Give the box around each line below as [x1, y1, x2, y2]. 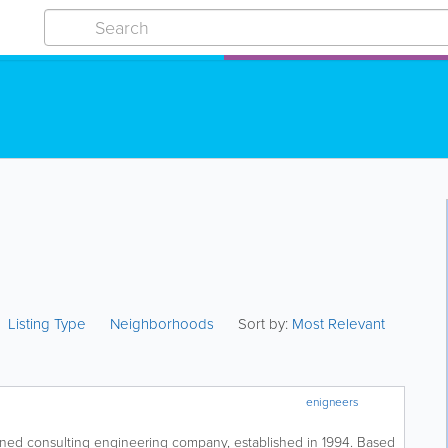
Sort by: [238, 313, 289, 335]
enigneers [306, 393, 360, 411]
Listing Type [8, 313, 91, 335]
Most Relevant [292, 313, 386, 335]
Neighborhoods [110, 313, 215, 335]
